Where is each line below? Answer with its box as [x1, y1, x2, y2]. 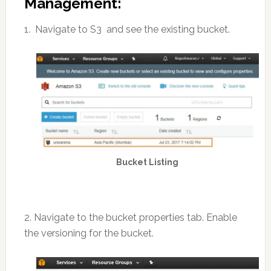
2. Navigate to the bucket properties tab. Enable [24, 211, 237, 223]
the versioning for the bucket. [24, 227, 154, 239]
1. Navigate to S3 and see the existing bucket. [24, 24, 230, 36]
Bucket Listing [116, 157, 179, 167]
